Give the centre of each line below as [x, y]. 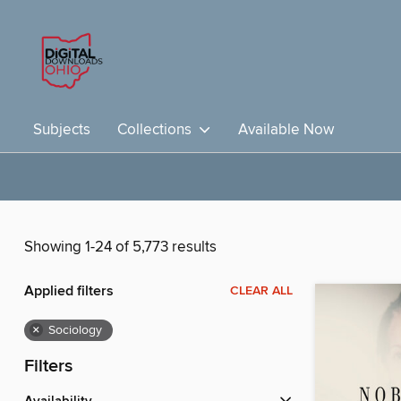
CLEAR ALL [261, 291]
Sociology [75, 331]
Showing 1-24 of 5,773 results [120, 247]
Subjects [62, 130]
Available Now [286, 130]
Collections [158, 130]
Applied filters [69, 292]
